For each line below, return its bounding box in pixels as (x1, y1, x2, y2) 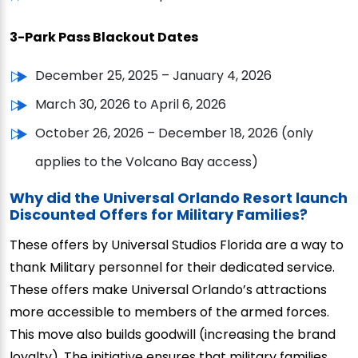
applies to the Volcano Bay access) (35, 152, 258, 171)
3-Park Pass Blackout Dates (10, 27, 198, 46)
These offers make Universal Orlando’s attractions (10, 280, 327, 299)
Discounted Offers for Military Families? (10, 204, 308, 225)
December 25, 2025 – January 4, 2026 (35, 66, 272, 85)
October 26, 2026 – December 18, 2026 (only (35, 123, 313, 142)
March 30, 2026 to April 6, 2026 (35, 94, 226, 113)
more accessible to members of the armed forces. (10, 302, 329, 321)
